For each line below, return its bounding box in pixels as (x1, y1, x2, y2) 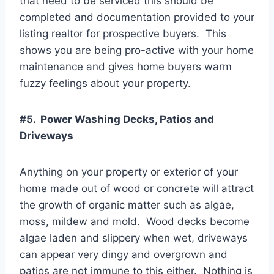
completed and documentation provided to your (20, 11, 254, 24)
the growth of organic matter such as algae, (20, 199, 234, 212)
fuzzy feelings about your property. (20, 77, 191, 90)
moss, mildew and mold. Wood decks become (20, 215, 250, 228)
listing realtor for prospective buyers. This (20, 28, 226, 40)
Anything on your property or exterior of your (20, 166, 238, 179)
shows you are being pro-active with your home (20, 44, 254, 57)
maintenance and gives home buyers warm (20, 61, 232, 73)
